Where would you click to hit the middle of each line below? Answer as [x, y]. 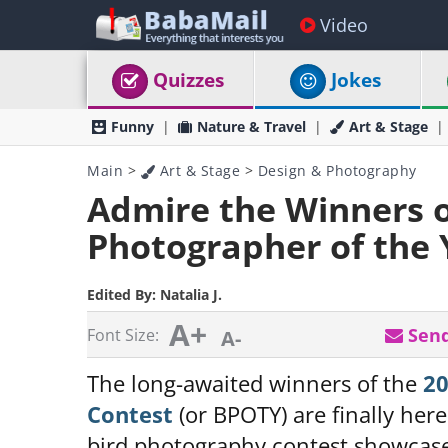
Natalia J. [191, 294]
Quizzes [189, 80]
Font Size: [123, 335]
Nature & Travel [251, 126]
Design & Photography [337, 170]
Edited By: [123, 294]
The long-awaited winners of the [255, 383]
